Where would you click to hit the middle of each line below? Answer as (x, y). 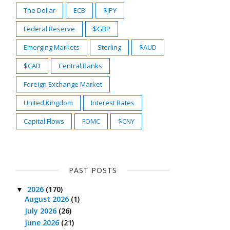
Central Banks (80, 65)
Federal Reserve (49, 28)
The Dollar (40, 10)
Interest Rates (113, 102)
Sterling (109, 47)
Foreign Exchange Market (63, 84)
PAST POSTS (93, 170)
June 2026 (43, 223)
